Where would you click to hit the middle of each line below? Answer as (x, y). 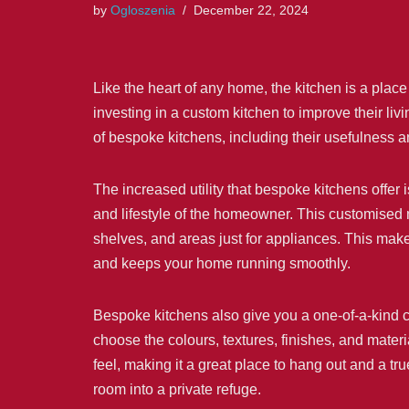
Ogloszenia (143, 10)
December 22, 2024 (251, 10)
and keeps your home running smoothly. (222, 263)
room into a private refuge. (177, 389)
